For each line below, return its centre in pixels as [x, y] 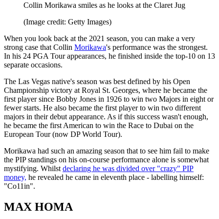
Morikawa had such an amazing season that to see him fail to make [107, 151]
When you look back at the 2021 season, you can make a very [99, 38]
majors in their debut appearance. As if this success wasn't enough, [106, 116]
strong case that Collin [39, 47]
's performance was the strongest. [157, 47]
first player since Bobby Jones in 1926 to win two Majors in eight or [109, 99]
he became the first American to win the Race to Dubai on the [99, 125]
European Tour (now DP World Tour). [63, 134]
